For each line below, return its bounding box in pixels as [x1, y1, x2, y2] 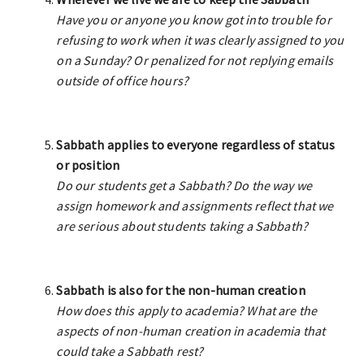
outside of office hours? [56, 72, 189, 89]
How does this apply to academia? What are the [56, 302, 318, 318]
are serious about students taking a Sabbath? [56, 218, 309, 234]
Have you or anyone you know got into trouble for [56, 11, 331, 28]
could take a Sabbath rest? [56, 343, 204, 359]
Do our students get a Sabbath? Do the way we [56, 177, 313, 193]
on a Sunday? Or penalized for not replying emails [56, 52, 333, 68]
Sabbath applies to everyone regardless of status [56, 136, 335, 153]
